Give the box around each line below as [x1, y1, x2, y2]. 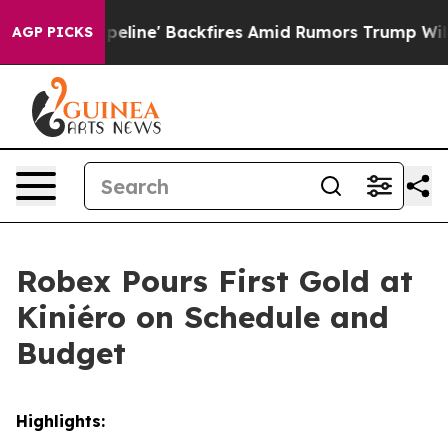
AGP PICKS [12, 23, 93, 41]
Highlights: [16, 411, 105, 431]
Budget [16, 334, 126, 372]
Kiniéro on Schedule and [16, 298, 389, 336]
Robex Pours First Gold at [16, 262, 413, 300]
